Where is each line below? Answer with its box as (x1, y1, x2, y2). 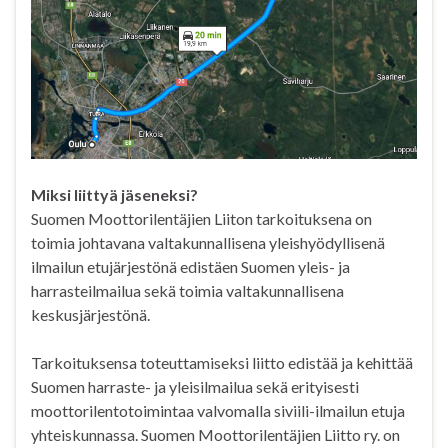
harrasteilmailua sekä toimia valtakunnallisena (31, 281, 344, 301)
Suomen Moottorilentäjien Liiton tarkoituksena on (31, 209, 372, 229)
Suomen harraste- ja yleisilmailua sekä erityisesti (31, 377, 359, 397)
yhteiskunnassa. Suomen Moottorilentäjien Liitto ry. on (31, 425, 400, 445)
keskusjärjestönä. (31, 305, 150, 325)
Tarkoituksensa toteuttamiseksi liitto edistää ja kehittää (31, 353, 413, 373)
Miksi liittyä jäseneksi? (31, 185, 198, 205)
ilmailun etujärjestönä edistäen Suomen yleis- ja (31, 257, 350, 277)
